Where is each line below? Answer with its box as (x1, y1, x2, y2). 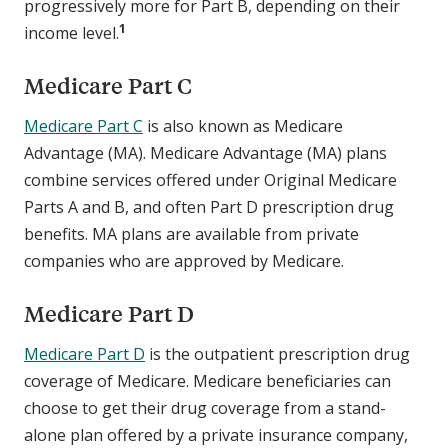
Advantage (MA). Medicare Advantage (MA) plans (24, 142, 387, 165)
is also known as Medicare (143, 115, 343, 138)
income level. (24, 22, 119, 45)
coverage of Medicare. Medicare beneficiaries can (24, 370, 391, 393)
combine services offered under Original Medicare (24, 169, 397, 192)
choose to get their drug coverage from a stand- (24, 397, 386, 420)
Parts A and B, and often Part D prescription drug (24, 196, 394, 219)
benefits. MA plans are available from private (24, 223, 359, 246)
